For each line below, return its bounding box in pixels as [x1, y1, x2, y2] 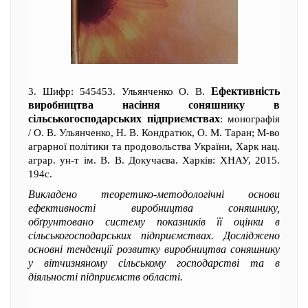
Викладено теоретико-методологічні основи [28, 188, 280, 200]
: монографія [219, 113, 280, 124]
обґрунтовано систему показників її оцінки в [28, 216, 280, 228]
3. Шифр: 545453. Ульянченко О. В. [28, 86, 211, 97]
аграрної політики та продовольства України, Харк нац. [28, 141, 280, 152]
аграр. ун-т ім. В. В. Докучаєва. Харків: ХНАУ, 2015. [28, 155, 280, 166]
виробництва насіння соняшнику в [28, 99, 280, 111]
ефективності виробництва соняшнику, [28, 202, 280, 214]
